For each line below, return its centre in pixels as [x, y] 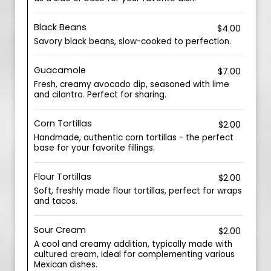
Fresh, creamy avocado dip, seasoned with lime [132, 84]
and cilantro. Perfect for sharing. [100, 95]
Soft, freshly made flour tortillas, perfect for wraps [138, 191]
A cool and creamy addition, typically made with [133, 244]
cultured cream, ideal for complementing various [134, 254]
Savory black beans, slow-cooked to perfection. [132, 41]
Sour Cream [60, 230]
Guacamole [60, 70]
